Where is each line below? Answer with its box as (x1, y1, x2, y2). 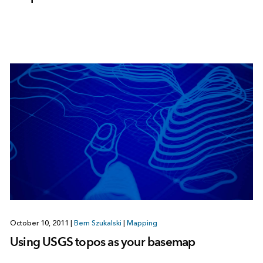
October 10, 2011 (9, 218, 70, 227)
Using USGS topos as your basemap (9, 234, 195, 249)
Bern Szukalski (73, 218, 122, 227)
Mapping (126, 218, 157, 227)
